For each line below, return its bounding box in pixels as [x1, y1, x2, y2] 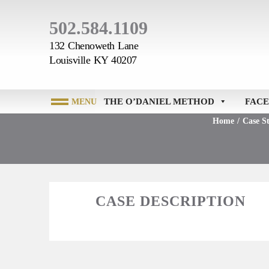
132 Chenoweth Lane [49, 40, 138, 52]
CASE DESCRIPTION [95, 193, 246, 210]
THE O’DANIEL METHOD [103, 97, 214, 106]
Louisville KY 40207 [49, 54, 137, 66]
